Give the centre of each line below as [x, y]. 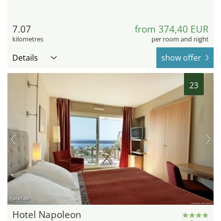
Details [25, 57]
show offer [181, 57]
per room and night [180, 39]
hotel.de [20, 199]
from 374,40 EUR [172, 29]
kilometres [28, 39]
